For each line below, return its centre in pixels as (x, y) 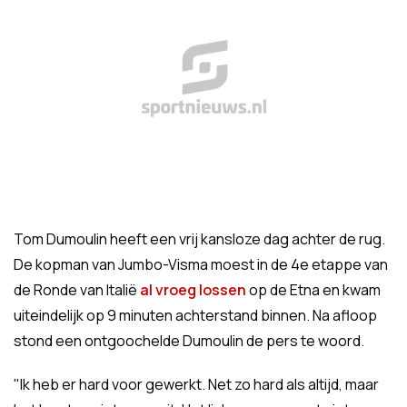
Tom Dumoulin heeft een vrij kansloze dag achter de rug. (199, 239)
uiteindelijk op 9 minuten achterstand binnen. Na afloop (195, 315)
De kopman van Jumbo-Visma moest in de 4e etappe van (201, 264)
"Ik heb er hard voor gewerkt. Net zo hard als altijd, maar (196, 384)
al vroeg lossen (193, 290)
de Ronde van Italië (77, 290)
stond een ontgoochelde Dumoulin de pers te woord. (189, 341)
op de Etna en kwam (313, 290)
